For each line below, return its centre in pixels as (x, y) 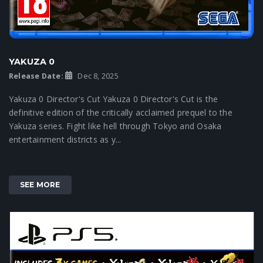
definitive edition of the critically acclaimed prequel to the (121, 112)
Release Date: (36, 76)
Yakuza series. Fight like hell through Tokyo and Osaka (115, 126)
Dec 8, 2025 (97, 76)
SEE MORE (40, 184)
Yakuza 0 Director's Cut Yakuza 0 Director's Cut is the (114, 99)
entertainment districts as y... (65, 139)
